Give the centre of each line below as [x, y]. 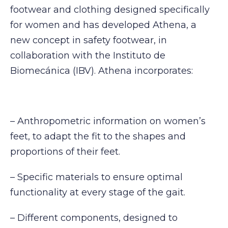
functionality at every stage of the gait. [98, 192]
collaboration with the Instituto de [88, 55]
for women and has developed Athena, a [103, 25]
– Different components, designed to [94, 218]
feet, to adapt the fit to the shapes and [98, 137]
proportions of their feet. [65, 152]
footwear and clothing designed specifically [110, 9]
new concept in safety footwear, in [89, 40]
